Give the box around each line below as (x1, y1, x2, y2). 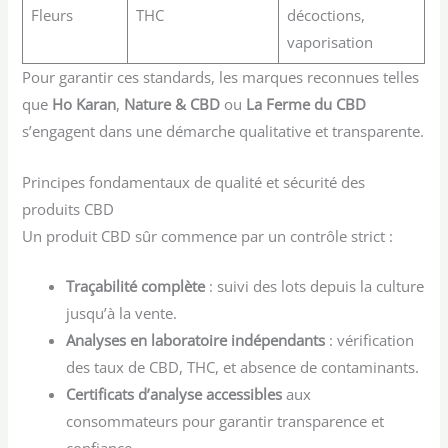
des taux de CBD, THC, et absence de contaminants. (66, 356, 420, 377)
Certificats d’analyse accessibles (66, 383, 283, 404)
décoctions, (286, 5, 365, 26)
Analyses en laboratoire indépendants (66, 329, 326, 350)
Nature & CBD (124, 94, 221, 115)
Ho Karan (52, 94, 117, 115)
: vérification (325, 329, 415, 350)
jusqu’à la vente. (66, 302, 178, 323)
